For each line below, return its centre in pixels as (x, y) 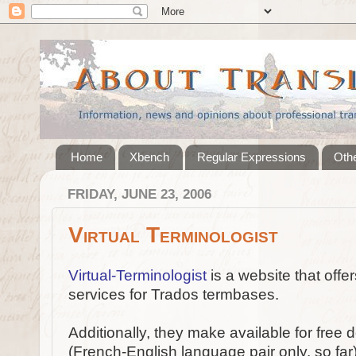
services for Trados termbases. (174, 294)
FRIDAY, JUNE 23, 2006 (139, 194)
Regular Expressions (252, 157)
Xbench (150, 157)
